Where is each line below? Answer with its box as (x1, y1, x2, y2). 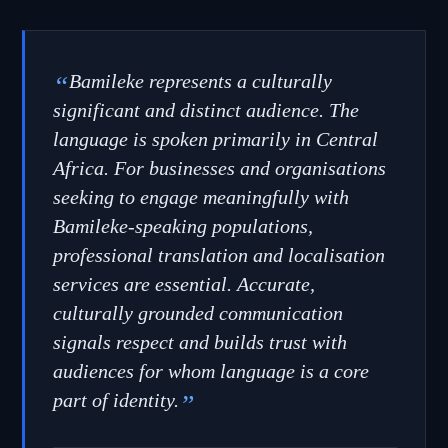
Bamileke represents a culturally (69, 69, 332, 92)
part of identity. (53, 388, 179, 411)
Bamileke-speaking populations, (53, 214, 313, 237)
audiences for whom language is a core (53, 359, 369, 382)
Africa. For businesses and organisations (53, 156, 386, 179)
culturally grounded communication (53, 301, 343, 324)
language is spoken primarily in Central (53, 127, 378, 150)
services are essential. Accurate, (53, 272, 315, 295)
